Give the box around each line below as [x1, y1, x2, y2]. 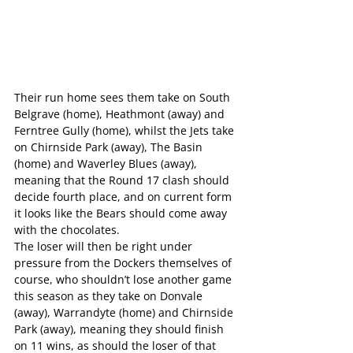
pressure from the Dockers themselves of [14, 255, 235, 271]
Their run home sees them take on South [14, 90, 233, 106]
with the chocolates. [14, 222, 120, 238]
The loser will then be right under [14, 239, 195, 255]
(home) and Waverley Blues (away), [14, 156, 200, 172]
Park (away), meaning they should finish [14, 321, 227, 337]
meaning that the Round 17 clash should [14, 173, 232, 188]
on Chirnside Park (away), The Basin [14, 139, 206, 155]
